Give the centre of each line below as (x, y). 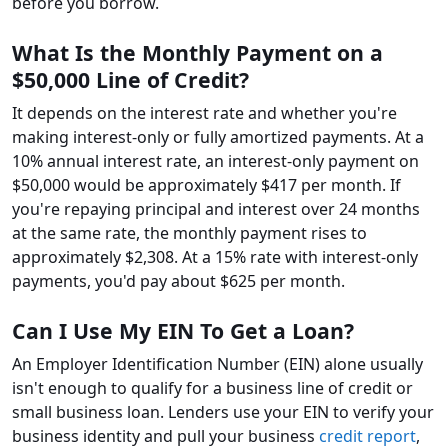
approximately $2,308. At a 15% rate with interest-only (215, 257)
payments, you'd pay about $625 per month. (178, 281)
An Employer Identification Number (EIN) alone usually (217, 364)
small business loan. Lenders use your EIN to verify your (223, 412)
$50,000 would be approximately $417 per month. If (206, 185)
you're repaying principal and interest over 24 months (216, 209)
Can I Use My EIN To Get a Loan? (183, 331)
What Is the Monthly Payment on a (197, 53)
